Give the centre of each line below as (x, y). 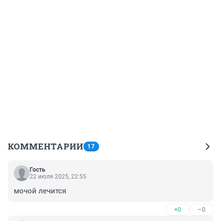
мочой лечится (40, 191)
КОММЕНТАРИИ (46, 147)
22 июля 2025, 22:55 (58, 177)
